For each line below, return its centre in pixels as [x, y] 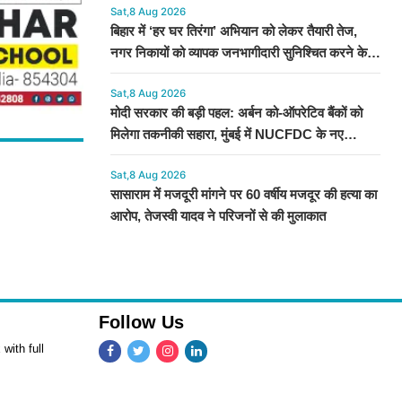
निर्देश [123, 74]
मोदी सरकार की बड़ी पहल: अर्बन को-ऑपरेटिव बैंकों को [236, 113]
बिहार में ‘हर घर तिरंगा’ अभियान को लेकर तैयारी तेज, [233, 31]
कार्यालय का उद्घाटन [160, 156]
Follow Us [141, 323]
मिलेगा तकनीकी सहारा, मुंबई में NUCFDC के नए [227, 135]
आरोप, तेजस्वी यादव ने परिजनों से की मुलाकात [218, 216]
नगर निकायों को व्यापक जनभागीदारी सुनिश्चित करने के [238, 53]
